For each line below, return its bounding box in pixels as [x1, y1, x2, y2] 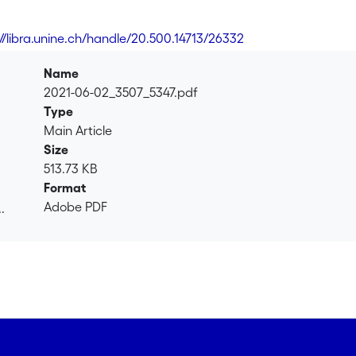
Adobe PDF [44, 199, 108, 214]
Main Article [44, 123, 113, 137]
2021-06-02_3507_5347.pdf [44, 85, 199, 99]
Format [44, 180, 87, 195]
